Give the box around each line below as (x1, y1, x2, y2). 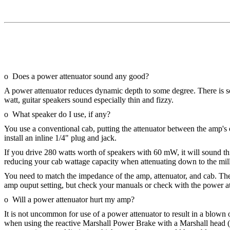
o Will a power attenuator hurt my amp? (4, 195, 135, 204)
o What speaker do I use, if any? (4, 110, 110, 119)
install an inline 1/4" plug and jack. (4, 133, 117, 142)
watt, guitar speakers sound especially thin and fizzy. (4, 95, 174, 104)
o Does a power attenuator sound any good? (4, 72, 149, 81)
